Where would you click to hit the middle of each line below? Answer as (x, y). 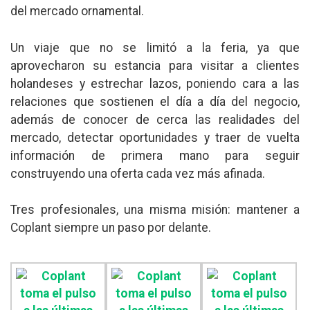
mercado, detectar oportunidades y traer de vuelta (155, 137)
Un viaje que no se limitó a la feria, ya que (155, 47)
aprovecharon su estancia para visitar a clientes (155, 65)
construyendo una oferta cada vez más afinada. (138, 173)
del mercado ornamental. (77, 11)
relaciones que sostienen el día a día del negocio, (155, 101)
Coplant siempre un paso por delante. (111, 228)
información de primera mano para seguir (155, 155)
